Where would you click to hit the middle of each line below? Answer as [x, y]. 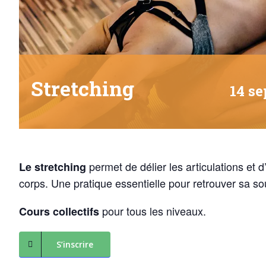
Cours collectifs [59, 212]
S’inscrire [75, 245]
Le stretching [53, 167]
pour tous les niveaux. [153, 211]
